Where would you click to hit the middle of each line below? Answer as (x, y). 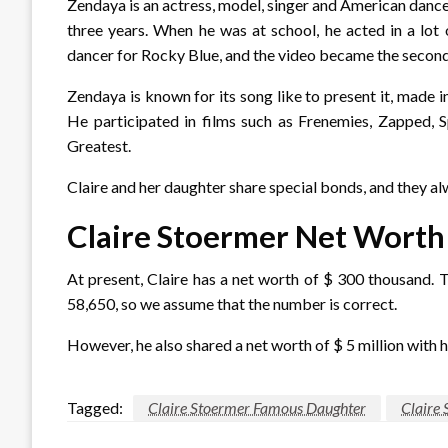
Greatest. (99, 145)
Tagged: (95, 407)
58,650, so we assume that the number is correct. (232, 303)
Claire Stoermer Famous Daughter (257, 407)
